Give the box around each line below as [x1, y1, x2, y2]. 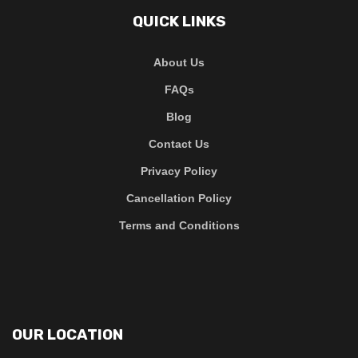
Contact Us [149, 137, 209, 151]
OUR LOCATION [12, 325, 123, 344]
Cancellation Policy [126, 192, 232, 205]
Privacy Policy [141, 165, 217, 178]
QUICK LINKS [132, 12, 226, 31]
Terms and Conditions [118, 219, 240, 233]
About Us [153, 56, 205, 70]
